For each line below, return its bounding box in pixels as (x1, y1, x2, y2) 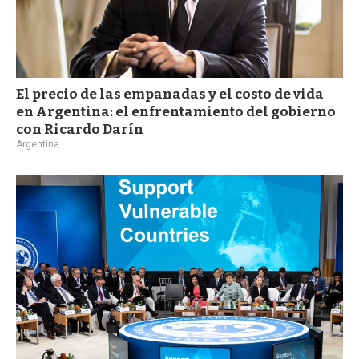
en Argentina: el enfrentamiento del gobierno (16, 103, 336, 120)
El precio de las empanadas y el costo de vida (16, 85, 324, 103)
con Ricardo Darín (16, 120, 143, 138)
